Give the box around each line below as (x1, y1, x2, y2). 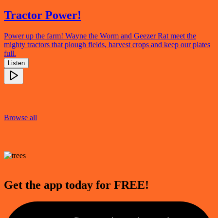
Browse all (4, 113, 37, 122)
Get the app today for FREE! (4, 178, 149, 191)
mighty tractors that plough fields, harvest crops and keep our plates (4, 40, 210, 49)
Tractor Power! (4, 9, 81, 22)
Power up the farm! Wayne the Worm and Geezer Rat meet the (4, 32, 196, 40)
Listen (8, 59, 25, 67)
